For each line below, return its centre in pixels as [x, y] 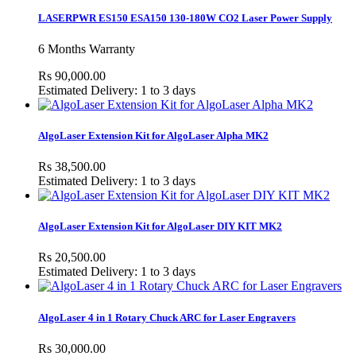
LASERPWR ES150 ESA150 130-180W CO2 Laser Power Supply [185, 17]
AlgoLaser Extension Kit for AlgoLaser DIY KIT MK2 [160, 226]
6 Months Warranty [88, 48]
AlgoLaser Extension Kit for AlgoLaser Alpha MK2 [153, 135]
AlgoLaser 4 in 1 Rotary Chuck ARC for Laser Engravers [167, 317]
